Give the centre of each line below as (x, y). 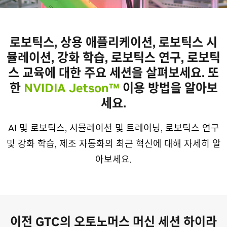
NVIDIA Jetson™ (71, 88)
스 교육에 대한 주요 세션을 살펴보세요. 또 (113, 73)
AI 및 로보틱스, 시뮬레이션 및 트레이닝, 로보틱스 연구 (113, 128)
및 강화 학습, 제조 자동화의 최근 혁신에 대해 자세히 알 (113, 144)
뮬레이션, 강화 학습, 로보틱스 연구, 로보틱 (113, 58)
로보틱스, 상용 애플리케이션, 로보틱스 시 (113, 42)
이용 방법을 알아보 (168, 88)
